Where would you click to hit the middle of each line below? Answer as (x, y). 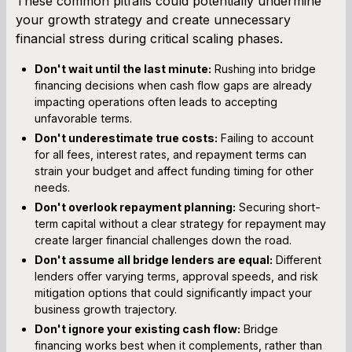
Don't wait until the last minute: (123, 68)
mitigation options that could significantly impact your (173, 292)
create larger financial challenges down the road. (163, 240)
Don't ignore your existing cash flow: (137, 328)
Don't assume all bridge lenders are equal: (154, 259)
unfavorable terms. (83, 118)
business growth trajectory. (106, 309)
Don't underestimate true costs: (126, 137)
